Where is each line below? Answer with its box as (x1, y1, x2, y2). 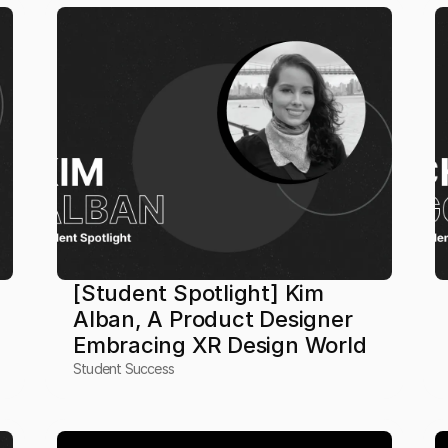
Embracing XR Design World (72, 332, 367, 358)
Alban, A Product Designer (72, 306, 353, 332)
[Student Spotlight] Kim (72, 280, 324, 306)
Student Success (72, 360, 174, 377)
